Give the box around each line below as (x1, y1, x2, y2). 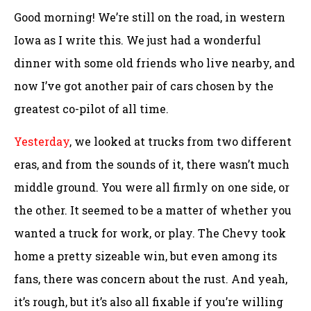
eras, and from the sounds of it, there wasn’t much (14, 157, 289, 172)
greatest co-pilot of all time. (14, 101, 169, 116)
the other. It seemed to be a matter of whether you (14, 203, 292, 218)
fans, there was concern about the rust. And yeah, (14, 271, 287, 287)
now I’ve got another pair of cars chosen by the (14, 78, 274, 93)
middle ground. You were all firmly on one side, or (14, 180, 289, 195)
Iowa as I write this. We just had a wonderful (14, 32, 261, 47)
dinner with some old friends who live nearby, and (14, 55, 295, 70)
